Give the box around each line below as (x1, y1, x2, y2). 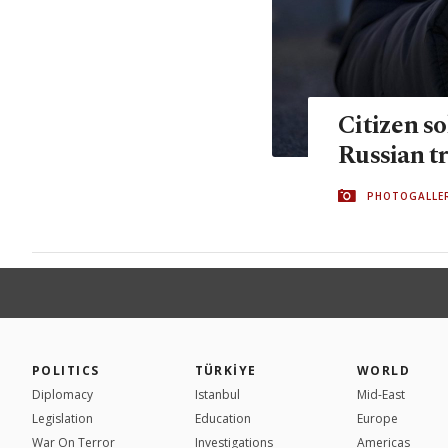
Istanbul (194, 385, 240, 403)
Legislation (32, 409, 93, 427)
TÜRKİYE (194, 361, 257, 379)
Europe (357, 409, 398, 427)
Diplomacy (32, 385, 93, 403)
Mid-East (357, 385, 405, 403)
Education (194, 409, 251, 427)
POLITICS (32, 361, 100, 379)
